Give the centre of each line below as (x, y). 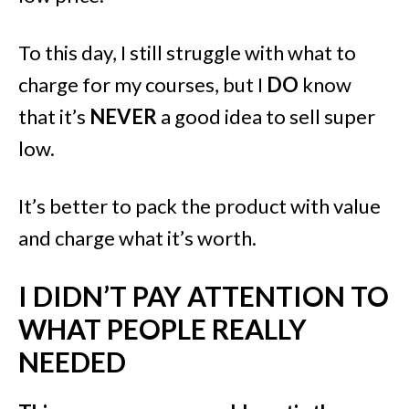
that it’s (54, 116)
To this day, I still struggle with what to (187, 52)
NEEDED (72, 361)
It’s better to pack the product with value (199, 205)
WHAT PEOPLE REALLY (163, 328)
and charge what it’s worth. (137, 237)
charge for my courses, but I (142, 84)
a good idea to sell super (266, 116)
